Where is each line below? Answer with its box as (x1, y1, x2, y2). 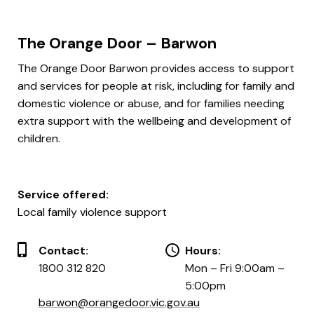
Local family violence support (18, 204, 167, 219)
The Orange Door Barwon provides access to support (18, 60, 294, 76)
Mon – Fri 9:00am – (185, 260, 285, 275)
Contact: (39, 243, 88, 258)
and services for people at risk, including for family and (18, 78, 294, 93)
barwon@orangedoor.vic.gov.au (39, 294, 200, 310)
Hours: (185, 243, 221, 258)
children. (18, 130, 60, 146)
